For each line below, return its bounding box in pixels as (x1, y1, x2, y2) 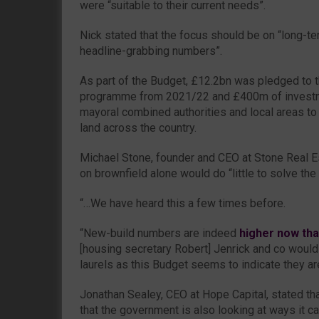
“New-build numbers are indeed (80, 226, 239, 240)
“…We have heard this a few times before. (80, 196, 286, 210)
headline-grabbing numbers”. (80, 43, 222, 58)
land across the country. (80, 120, 197, 135)
